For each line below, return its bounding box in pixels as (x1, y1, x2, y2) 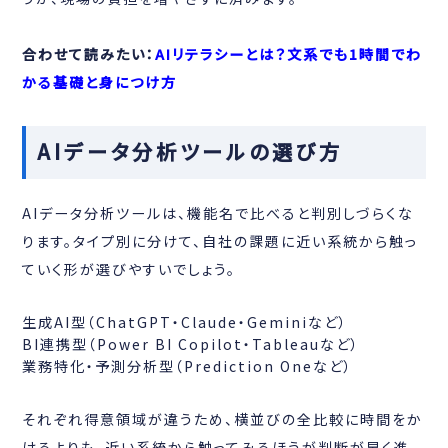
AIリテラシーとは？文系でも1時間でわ (155, 43, 423, 64)
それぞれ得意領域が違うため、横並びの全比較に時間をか (22, 408, 424, 429)
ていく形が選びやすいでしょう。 (22, 258, 237, 279)
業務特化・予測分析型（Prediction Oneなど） (22, 355, 354, 376)
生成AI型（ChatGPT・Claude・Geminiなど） (22, 311, 349, 332)
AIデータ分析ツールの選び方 (36, 137, 343, 167)
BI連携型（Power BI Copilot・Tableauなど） (22, 333, 361, 354)
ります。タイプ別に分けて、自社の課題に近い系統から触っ (22, 230, 419, 251)
